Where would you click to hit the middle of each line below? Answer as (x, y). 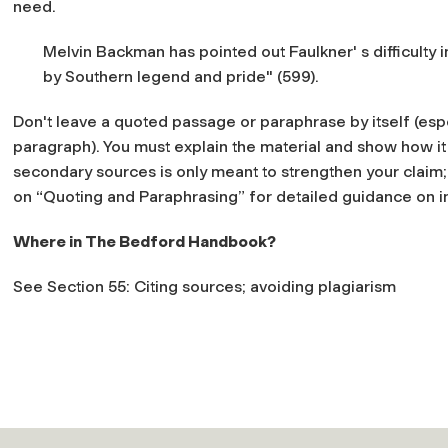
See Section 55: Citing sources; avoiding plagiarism (204, 286)
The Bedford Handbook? (180, 241)
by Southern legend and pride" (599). (181, 76)
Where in (49, 241)
